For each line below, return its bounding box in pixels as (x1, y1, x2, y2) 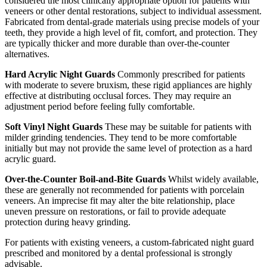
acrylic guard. (5, 154, 56, 164)
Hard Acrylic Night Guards (5, 69, 115, 80)
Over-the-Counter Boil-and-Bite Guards (5, 174, 166, 185)
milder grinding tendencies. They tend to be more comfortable (5, 132, 237, 143)
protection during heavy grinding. (5, 217, 131, 228)
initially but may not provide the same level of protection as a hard (5, 143, 252, 154)
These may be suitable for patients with (103, 122, 252, 132)
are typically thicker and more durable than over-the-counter (5, 38, 229, 49)
